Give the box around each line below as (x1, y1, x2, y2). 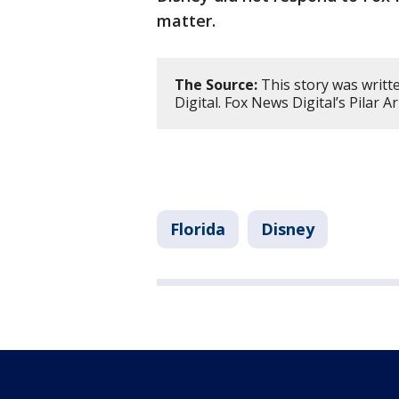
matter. (157, 10, 216, 32)
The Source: (175, 75, 257, 95)
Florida (170, 218, 225, 240)
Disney (261, 218, 314, 240)
